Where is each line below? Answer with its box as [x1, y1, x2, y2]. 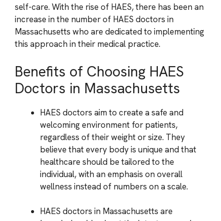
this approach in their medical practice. [15, 38, 160, 49]
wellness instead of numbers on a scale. [40, 181, 188, 192]
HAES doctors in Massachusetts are [40, 206, 173, 217]
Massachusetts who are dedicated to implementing [15, 26, 204, 37]
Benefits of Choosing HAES [15, 62, 184, 81]
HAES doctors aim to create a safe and [40, 107, 184, 118]
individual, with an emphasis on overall [40, 168, 183, 180]
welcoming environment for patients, [40, 119, 178, 130]
